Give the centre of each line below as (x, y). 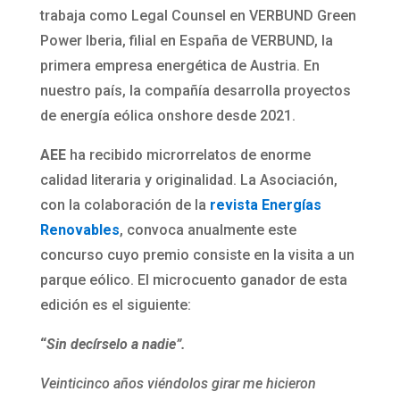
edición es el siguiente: (115, 305)
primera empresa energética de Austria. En (179, 66)
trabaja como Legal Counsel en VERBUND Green (198, 16)
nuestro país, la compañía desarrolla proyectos (195, 91)
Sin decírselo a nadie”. (116, 345)
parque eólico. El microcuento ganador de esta (193, 280)
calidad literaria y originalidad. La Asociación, (188, 180)
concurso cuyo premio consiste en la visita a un (197, 255)
